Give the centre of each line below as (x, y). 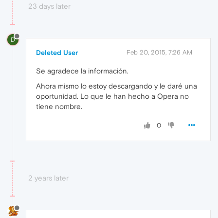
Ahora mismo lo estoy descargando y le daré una (117, 86)
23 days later (49, 6)
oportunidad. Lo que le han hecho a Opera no (112, 96)
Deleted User (57, 53)
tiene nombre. (59, 107)
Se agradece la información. (82, 71)
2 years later (48, 178)
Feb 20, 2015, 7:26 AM (159, 53)
